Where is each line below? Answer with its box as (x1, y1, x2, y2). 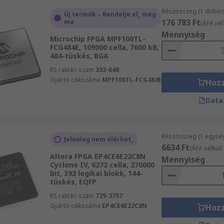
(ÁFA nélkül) (189, 144, 222, 152)
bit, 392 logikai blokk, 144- (49, 168, 143, 178)
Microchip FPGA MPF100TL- (49, 34, 145, 43)
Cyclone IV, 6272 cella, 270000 (49, 160, 154, 169)
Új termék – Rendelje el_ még (63, 10, 156, 18)
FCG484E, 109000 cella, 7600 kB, (49, 42, 159, 52)
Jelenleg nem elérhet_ (63, 135, 133, 143)
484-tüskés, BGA (49, 51, 108, 60)
